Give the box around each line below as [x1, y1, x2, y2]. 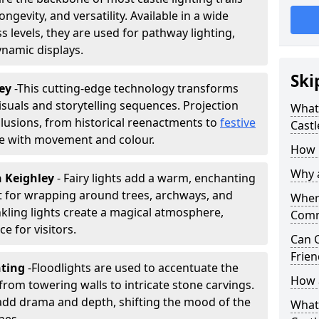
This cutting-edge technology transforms [17, 80, 239, 96]
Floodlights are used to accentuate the [31, 260, 239, 276]
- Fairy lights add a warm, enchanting [57, 170, 256, 186]
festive [220, 115, 256, 130]
